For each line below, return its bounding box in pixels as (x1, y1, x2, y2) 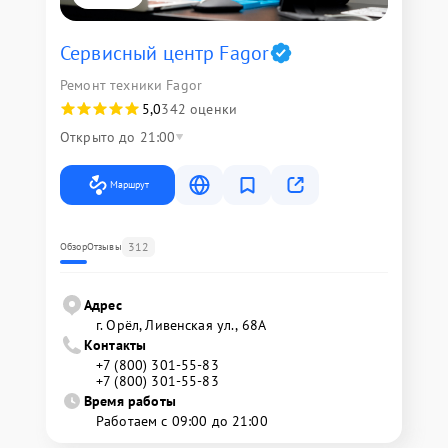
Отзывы (86, 240, 122, 253)
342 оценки (161, 100, 237, 118)
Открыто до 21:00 (60, 128, 176, 146)
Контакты (84, 336, 147, 354)
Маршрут (110, 178, 149, 191)
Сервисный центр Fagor (60, 40, 270, 66)
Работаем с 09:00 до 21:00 (96, 412, 268, 430)
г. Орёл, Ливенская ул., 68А (96, 316, 267, 334)
